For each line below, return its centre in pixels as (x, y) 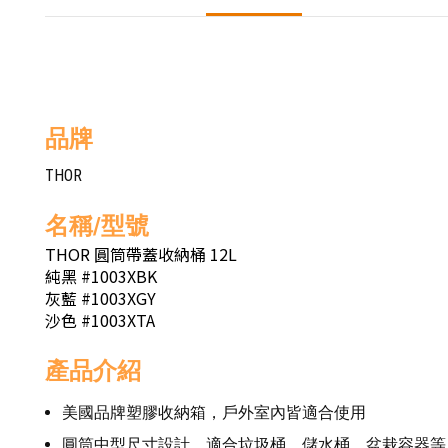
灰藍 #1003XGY (100, 298)
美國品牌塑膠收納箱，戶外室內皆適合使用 (214, 412)
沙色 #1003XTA (100, 320)
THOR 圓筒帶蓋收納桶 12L (141, 254)
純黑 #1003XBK (101, 276)
